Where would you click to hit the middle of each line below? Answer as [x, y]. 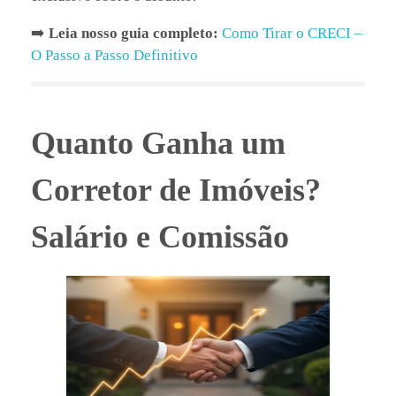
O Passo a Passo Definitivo [114, 55]
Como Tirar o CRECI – [292, 33]
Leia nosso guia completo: [133, 33]
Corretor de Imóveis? [176, 190]
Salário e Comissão [160, 236]
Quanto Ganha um [158, 143]
